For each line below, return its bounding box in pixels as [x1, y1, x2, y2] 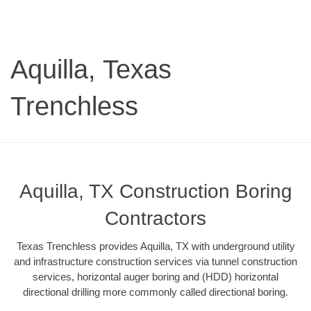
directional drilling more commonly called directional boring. [23, 285, 288, 298]
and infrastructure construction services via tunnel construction [14, 255, 297, 267]
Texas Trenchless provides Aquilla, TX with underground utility [16, 239, 295, 252]
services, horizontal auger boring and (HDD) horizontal [33, 270, 278, 283]
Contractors [105, 207, 206, 229]
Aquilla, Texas [10, 55, 171, 85]
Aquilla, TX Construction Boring [19, 180, 292, 202]
